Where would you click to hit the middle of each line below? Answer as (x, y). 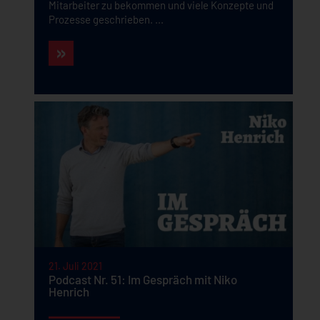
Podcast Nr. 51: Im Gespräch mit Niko (142, 279)
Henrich (69, 291)
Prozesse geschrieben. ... (106, 19)
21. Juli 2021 (75, 266)
